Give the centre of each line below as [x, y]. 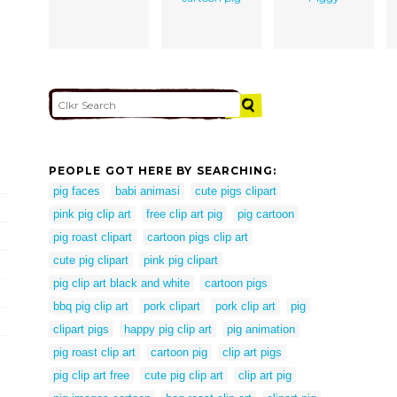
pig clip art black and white [121, 283]
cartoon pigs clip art [198, 237]
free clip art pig [184, 214]
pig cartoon [266, 214]
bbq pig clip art [91, 306]
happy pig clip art [168, 329]
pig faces [77, 191]
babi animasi [148, 191]
